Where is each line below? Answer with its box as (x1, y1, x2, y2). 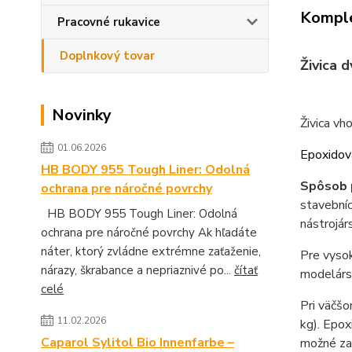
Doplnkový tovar (60, 48, 155, 64)
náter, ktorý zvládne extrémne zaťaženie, (41, 244, 261, 259)
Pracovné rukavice (57, 14, 160, 30)
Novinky (52, 104, 112, 126)
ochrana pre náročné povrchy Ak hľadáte (41, 225, 257, 240)
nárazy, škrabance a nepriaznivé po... (41, 262, 234, 278)
